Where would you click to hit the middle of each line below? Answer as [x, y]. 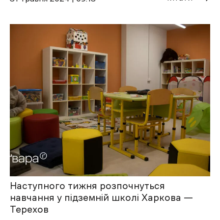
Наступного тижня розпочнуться [87, 186]
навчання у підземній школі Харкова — [101, 197]
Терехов [29, 209]
